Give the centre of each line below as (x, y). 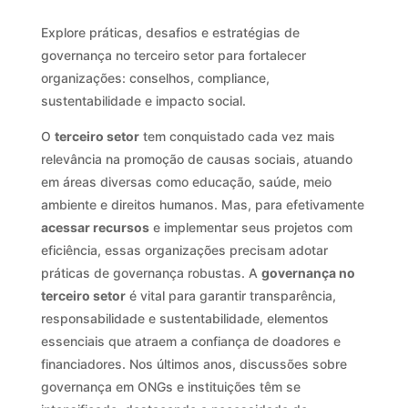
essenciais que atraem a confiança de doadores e (190, 341)
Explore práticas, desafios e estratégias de (170, 32)
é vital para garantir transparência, (230, 295)
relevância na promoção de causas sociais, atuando (196, 158)
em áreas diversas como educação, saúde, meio (186, 181)
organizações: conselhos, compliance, (155, 77)
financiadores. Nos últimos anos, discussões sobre (194, 363)
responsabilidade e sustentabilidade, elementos (184, 318)
